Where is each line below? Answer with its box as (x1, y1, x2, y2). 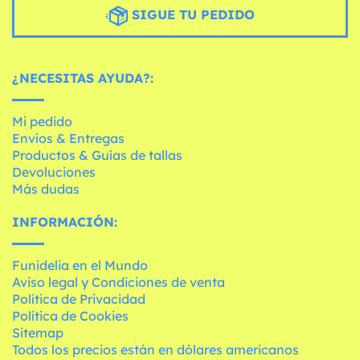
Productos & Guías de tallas (12, 146, 182, 163)
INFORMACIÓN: (12, 213, 117, 230)
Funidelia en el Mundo (12, 256, 148, 273)
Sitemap (12, 324, 63, 341)
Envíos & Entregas (12, 129, 125, 146)
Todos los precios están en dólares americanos (12, 341, 299, 358)
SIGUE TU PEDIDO (128, 6, 255, 22)
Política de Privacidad (12, 290, 145, 307)
